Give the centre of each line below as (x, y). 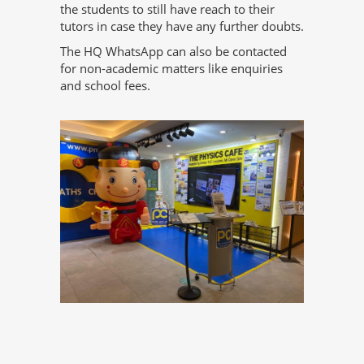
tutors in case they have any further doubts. (182, 26)
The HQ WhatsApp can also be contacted (173, 52)
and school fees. (105, 86)
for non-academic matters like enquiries (171, 69)
